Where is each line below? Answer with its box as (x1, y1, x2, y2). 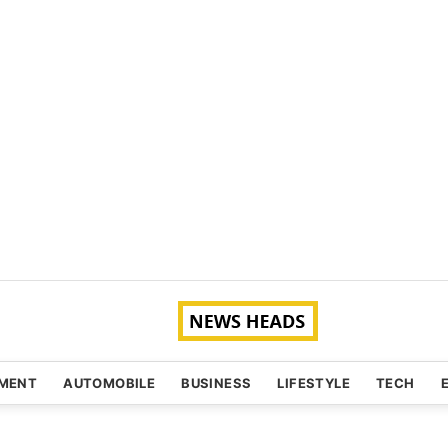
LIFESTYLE (277, 375, 351, 391)
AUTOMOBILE (63, 375, 156, 391)
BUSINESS (181, 375, 252, 391)
